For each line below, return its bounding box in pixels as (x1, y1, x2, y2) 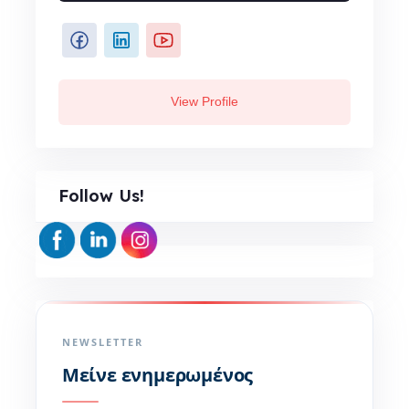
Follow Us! (58, 185, 144, 206)
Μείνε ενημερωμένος (61, 362, 254, 387)
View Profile (171, 94, 238, 109)
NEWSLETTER (61, 334, 143, 349)
